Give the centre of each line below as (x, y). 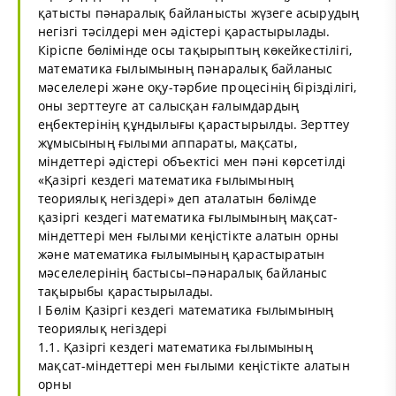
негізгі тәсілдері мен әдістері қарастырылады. (184, 31)
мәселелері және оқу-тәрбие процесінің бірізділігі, (198, 87)
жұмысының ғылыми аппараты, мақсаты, (168, 142)
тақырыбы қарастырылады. (126, 291)
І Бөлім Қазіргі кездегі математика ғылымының (186, 309)
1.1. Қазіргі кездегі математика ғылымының (175, 346)
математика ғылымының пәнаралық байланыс (186, 68)
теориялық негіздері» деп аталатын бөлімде (177, 198)
